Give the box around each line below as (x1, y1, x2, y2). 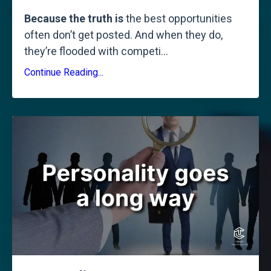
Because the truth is (24, 12, 123, 25)
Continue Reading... (24, 67, 103, 79)
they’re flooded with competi (24, 45, 161, 58)
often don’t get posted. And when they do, (24, 28, 223, 42)
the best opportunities (123, 12, 232, 25)
